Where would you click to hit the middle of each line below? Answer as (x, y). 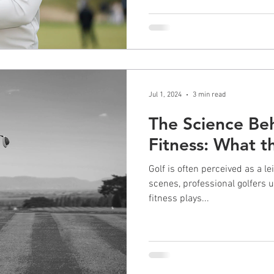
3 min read (209, 94)
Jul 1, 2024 (165, 94)
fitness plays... (179, 198)
